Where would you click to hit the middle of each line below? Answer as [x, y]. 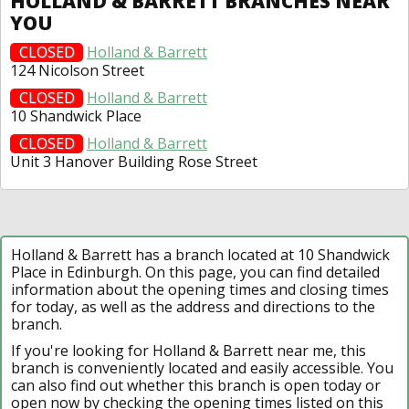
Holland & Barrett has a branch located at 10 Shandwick [200, 254]
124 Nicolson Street [77, 70]
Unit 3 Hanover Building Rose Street [134, 161]
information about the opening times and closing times [200, 289]
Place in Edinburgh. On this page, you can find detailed [195, 272]
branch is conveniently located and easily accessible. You [202, 367]
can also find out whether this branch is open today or [196, 385]
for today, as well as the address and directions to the [193, 306]
